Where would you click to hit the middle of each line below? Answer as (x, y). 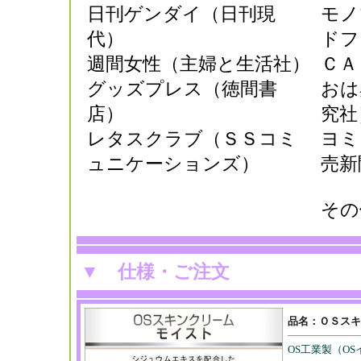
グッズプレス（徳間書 (182, 89)
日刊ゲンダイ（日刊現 (181, 15)
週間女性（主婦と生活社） (198, 64)
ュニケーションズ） (173, 164)
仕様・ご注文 (173, 272)
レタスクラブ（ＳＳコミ (192, 139)
